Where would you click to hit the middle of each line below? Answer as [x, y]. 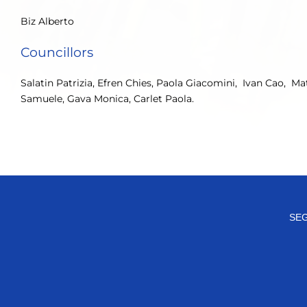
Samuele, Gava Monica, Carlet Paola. [107, 99]
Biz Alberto [47, 22]
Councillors [57, 53]
